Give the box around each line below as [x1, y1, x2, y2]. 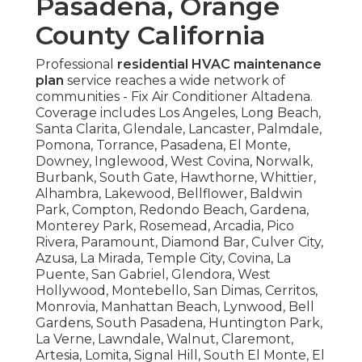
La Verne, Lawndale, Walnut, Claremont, [36, 330, 293, 347]
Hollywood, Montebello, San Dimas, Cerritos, [36, 282, 318, 298]
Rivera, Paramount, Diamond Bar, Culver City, [36, 234, 323, 250]
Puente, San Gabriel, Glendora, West [36, 266, 271, 282]
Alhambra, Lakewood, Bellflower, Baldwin [36, 185, 302, 201]
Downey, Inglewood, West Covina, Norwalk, [36, 153, 313, 169]
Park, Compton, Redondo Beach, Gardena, [36, 201, 309, 217]
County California [36, 19, 266, 51]
